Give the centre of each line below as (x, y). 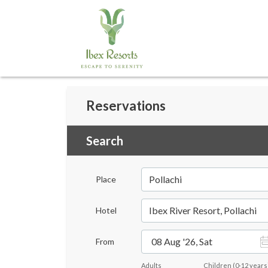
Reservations (126, 106)
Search (105, 141)
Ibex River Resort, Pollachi (203, 210)
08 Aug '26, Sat (182, 241)
